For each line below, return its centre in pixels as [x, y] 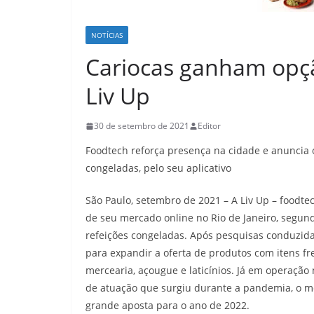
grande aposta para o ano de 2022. [168, 305]
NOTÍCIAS [107, 35]
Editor [209, 126]
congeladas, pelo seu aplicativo [158, 168]
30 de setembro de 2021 [142, 126]
